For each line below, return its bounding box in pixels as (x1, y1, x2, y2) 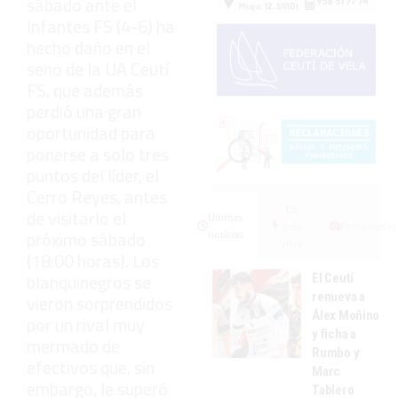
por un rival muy (27, 310, 145, 338)
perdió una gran (27, 97, 141, 125)
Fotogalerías (339, 219, 396, 233)
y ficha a (312, 325, 356, 342)
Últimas (208, 211, 243, 225)
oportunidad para (27, 118, 155, 147)
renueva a (312, 288, 365, 305)
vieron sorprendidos (27, 289, 172, 317)
